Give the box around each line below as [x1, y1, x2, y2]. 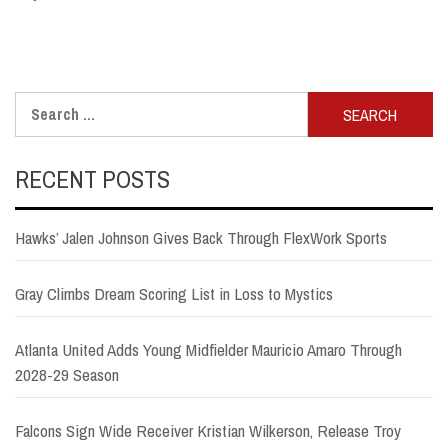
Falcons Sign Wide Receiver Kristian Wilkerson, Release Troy [15, 419, 401, 443]
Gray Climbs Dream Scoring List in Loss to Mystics [15, 282, 333, 306]
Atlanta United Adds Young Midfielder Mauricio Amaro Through [15, 338, 402, 362]
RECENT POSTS [15, 163, 170, 196]
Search [14, 92, 62, 115]
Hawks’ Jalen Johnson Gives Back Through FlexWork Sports [15, 226, 387, 250]
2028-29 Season [15, 363, 119, 387]
